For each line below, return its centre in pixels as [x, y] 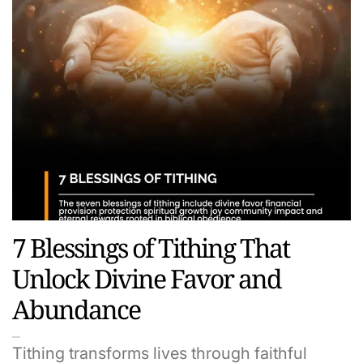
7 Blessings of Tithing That [151, 248]
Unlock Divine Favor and [147, 279]
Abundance [76, 310]
